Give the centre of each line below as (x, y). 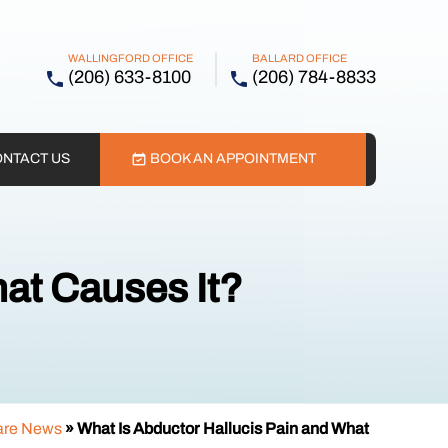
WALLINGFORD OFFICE (130, 58)
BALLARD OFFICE (299, 58)
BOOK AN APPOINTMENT (233, 158)
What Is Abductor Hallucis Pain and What (221, 428)
